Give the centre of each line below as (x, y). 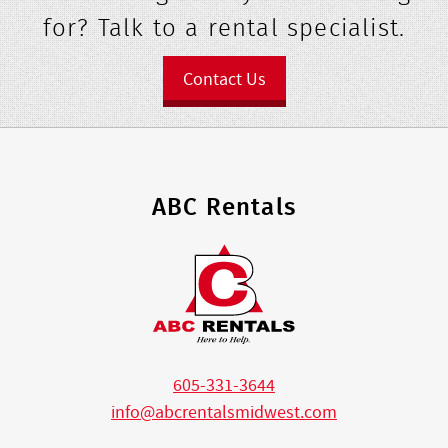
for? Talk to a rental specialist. (224, 27)
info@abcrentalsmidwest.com (224, 412)
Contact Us (224, 79)
